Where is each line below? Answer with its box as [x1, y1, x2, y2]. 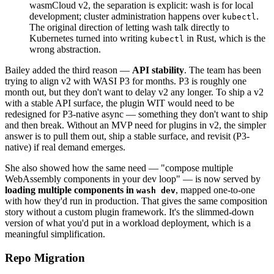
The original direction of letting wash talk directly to [29, 22, 229, 33]
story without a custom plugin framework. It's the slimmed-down [5, 207, 254, 218]
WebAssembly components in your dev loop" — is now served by [5, 174, 261, 185]
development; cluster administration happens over [29, 11, 222, 22]
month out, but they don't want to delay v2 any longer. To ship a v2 [5, 87, 264, 98]
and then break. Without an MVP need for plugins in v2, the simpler [5, 120, 266, 131]
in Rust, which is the [184, 33, 265, 44]
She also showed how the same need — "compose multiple [5, 163, 233, 174]
